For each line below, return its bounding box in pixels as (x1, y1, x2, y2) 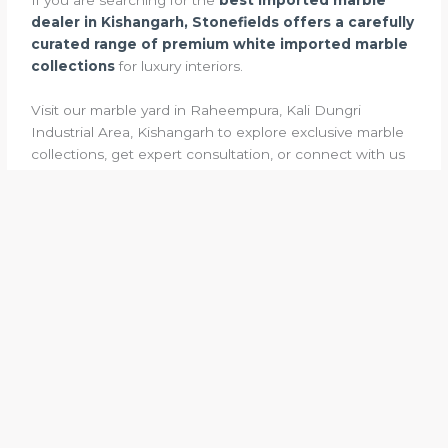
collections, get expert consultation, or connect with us (31, 145, 406, 162)
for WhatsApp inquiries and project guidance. (31, 167, 340, 184)
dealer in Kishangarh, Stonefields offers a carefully (31, 13, 415, 30)
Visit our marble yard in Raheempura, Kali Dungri (31, 101, 362, 118)
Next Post (351, 267, 425, 284)
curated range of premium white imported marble (31, 35, 409, 52)
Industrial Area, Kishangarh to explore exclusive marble (31, 123, 405, 140)
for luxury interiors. (115, 57, 244, 74)
